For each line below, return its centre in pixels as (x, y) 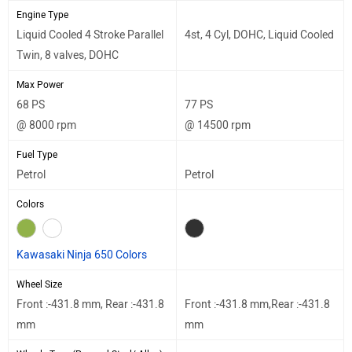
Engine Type (42, 15)
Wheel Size (39, 284)
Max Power (40, 85)
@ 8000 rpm (46, 125)
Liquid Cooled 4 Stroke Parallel (90, 35)
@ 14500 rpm (218, 125)
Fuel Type (37, 155)
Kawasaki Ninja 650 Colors (82, 255)
